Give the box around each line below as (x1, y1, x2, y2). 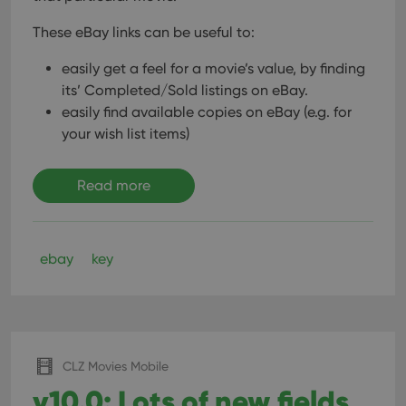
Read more (77, 177, 150, 195)
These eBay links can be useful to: (33, 24, 255, 42)
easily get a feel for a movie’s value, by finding (62, 60, 365, 78)
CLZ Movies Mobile (63, 358, 169, 374)
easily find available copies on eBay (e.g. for (62, 103, 352, 121)
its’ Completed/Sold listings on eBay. (62, 82, 308, 100)
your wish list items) (62, 125, 189, 143)
